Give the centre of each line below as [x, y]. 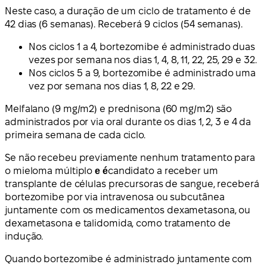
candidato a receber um [163, 171]
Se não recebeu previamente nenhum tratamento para [130, 158]
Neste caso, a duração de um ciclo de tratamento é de [128, 11]
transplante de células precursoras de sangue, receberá [132, 184]
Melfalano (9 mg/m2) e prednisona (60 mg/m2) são [119, 109]
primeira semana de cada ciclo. [75, 135]
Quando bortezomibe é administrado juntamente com [129, 259]
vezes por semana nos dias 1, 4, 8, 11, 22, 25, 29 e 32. [143, 60]
